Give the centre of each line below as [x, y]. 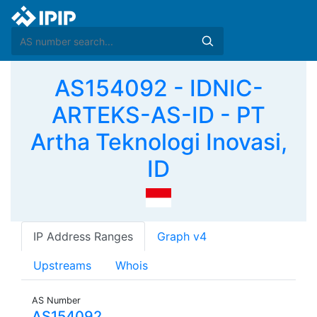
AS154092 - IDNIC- [158, 88]
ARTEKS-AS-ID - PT [158, 115]
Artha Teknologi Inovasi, [158, 142]
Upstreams [62, 266]
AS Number [56, 301]
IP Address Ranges [83, 237]
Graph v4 [182, 237]
